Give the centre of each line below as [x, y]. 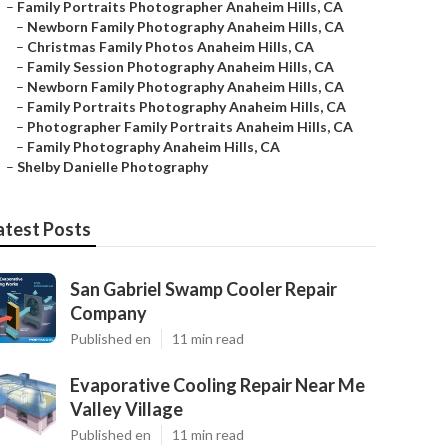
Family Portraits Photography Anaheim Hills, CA [186, 106]
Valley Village [126, 409]
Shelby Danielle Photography [112, 166]
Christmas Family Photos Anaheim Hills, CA [170, 46]
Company [108, 313]
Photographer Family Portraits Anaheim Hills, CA [190, 126]
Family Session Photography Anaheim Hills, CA [180, 66]
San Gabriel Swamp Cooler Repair [203, 289]
